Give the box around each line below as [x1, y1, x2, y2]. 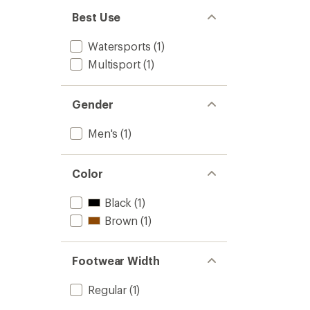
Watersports [88, 39, 152, 53]
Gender [72, 98, 113, 111]
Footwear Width [72, 254, 160, 267]
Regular [88, 283, 127, 296]
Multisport [88, 57, 141, 71]
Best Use [72, 10, 121, 24]
